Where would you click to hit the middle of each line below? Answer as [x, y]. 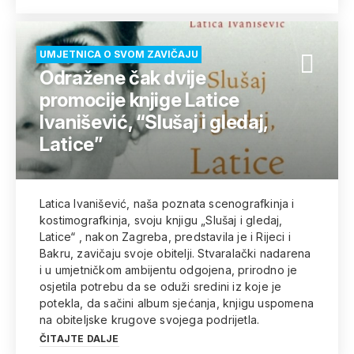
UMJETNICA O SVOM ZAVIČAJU [119, 54]
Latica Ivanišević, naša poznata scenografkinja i [167, 203]
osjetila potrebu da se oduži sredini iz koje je [161, 286]
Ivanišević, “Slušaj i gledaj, [154, 122]
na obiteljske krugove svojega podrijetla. [150, 320]
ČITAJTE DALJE [79, 339]
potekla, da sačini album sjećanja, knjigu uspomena [177, 303]
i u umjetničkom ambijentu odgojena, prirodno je [169, 270]
